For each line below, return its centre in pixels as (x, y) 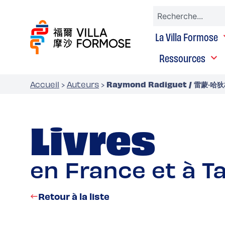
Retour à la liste (74, 196)
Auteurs (83, 84)
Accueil (45, 84)
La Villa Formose (186, 37)
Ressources (182, 58)
